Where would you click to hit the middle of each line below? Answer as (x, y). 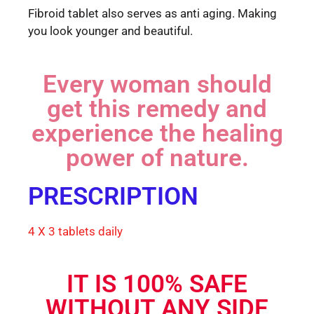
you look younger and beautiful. (110, 31)
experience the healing (157, 133)
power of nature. (157, 158)
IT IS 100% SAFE (157, 284)
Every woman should (157, 84)
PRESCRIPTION (113, 196)
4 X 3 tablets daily (75, 231)
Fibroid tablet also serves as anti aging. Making (152, 13)
